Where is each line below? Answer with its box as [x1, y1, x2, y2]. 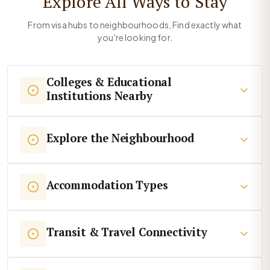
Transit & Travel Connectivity [46, 224, 207, 239]
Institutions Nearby [46, 88, 152, 103]
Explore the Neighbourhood [46, 130, 194, 145]
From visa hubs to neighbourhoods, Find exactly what [28, 19, 242, 31]
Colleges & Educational [46, 74, 172, 89]
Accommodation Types [46, 177, 168, 192]
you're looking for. [98, 32, 172, 43]
